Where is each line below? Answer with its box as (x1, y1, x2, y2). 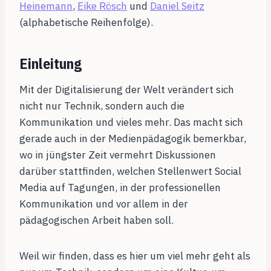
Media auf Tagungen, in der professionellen (19, 181, 221, 195)
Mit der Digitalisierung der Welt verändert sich (19, 83, 234, 97)
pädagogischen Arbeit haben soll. (19, 214, 174, 227)
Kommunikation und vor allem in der (19, 197, 188, 211)
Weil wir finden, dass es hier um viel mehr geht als (19, 249, 250, 263)
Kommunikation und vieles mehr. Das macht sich (19, 116, 243, 129)
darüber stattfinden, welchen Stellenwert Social (19, 165, 241, 178)
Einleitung (19, 54, 82, 74)
